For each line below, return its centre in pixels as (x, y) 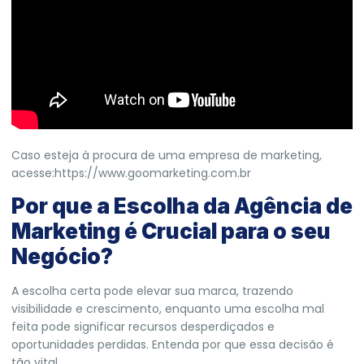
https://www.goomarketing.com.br (153, 173)
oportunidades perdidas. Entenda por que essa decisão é (173, 345)
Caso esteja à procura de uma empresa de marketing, (167, 155)
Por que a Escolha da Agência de (182, 206)
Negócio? (62, 257)
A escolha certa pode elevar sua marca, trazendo (152, 291)
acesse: (33, 173)
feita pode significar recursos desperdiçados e (143, 327)
